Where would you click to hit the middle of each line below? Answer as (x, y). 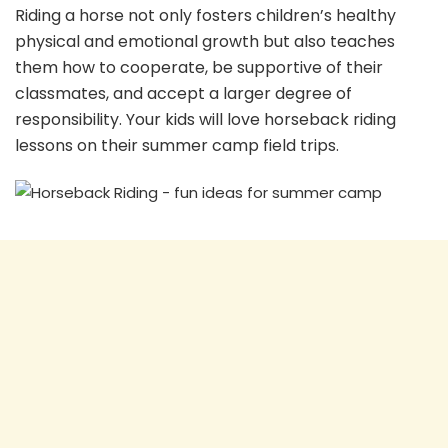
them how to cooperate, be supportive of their (199, 67)
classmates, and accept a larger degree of (183, 93)
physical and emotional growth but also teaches (205, 41)
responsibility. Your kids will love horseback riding (205, 119)
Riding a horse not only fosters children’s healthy (205, 15)
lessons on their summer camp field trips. (177, 145)
